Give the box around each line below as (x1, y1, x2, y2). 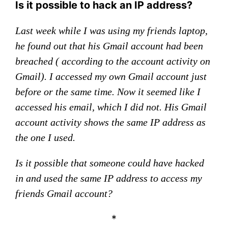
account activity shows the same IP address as (15, 117, 206, 128)
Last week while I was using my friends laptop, (15, 25, 208, 36)
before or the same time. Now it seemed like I (15, 86, 201, 97)
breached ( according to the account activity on (15, 55, 210, 67)
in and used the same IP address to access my (15, 173, 202, 184)
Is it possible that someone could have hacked (15, 157, 204, 168)
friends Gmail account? (15, 188, 112, 199)
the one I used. (15, 132, 75, 143)
